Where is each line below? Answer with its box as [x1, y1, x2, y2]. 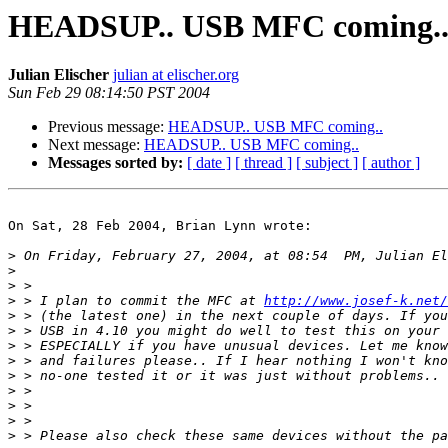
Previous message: [48, 118, 168, 136]
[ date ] [187, 154, 231, 172]
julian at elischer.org [113, 66, 239, 84]
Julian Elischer [8, 66, 109, 84]
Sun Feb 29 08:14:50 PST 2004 [8, 84, 210, 102]
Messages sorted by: [48, 154, 183, 172]
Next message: [48, 136, 144, 154]
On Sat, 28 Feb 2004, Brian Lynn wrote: [8, 218, 312, 234]
